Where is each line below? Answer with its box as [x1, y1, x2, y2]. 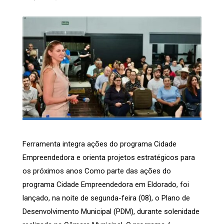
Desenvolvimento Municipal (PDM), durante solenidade [22, 207, 199, 216]
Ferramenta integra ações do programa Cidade [22, 139, 176, 149]
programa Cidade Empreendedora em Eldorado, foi [22, 180, 189, 189]
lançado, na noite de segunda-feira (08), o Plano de [22, 193, 190, 203]
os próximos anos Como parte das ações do [22, 166, 171, 176]
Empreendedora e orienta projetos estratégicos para [22, 153, 195, 162]
